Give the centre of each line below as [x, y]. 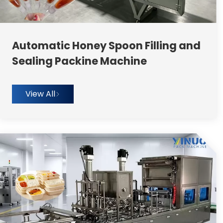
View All [40, 94]
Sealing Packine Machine [79, 61]
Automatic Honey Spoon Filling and [106, 46]
